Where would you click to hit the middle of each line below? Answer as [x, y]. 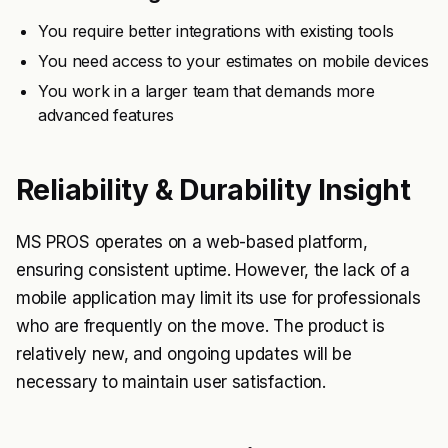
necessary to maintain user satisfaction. [171, 382]
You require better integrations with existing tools [216, 31]
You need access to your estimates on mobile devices [233, 61]
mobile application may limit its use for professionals [218, 298]
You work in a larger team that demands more [206, 91]
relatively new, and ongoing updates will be [184, 354]
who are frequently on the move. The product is [200, 326]
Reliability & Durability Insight [213, 190]
